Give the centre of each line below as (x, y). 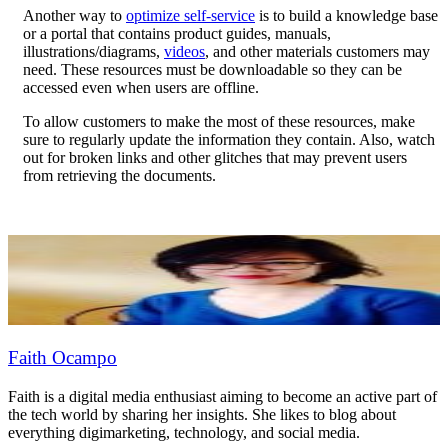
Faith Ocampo (62, 358)
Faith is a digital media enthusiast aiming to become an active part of (222, 397)
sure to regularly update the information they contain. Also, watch (229, 139)
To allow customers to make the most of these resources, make (219, 121)
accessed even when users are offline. (141, 87)
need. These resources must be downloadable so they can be (212, 69)
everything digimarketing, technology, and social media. (184, 433)
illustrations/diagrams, (93, 51)
